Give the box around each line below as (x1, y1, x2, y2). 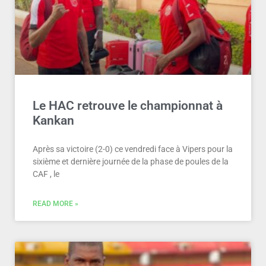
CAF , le (33, 169, 59, 179)
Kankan (33, 113, 74, 128)
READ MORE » (33, 199, 78, 208)
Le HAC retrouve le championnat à (33, 99, 223, 113)
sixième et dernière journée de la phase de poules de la (33, 157, 229, 166)
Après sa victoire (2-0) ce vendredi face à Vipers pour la (33, 144, 233, 154)
